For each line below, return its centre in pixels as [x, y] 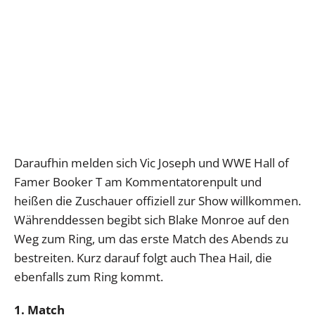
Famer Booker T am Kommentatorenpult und [138, 181]
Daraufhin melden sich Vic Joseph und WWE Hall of [152, 162]
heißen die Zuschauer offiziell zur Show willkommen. [157, 200]
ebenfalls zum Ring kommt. [89, 276]
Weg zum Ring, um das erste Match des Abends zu [151, 238]
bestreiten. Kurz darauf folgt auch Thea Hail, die [143, 257]
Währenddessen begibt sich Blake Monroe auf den [152, 219]
